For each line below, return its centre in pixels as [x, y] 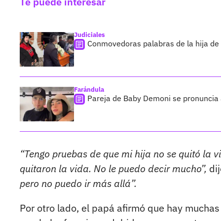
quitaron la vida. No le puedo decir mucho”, [113, 169]
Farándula [89, 90]
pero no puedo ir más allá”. [78, 184]
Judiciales [90, 35]
